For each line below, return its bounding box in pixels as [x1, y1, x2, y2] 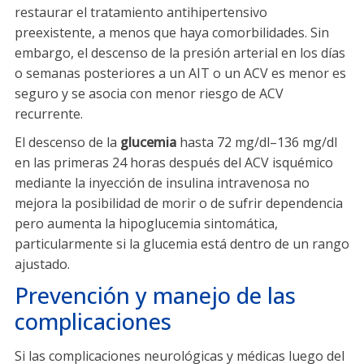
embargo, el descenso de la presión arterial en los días [15, 44, 345, 63]
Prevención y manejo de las [15, 280, 296, 311]
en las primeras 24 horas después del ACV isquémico [15, 154, 333, 172]
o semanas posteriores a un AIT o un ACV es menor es [15, 64, 346, 83]
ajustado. [15, 255, 70, 274]
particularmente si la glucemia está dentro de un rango [15, 235, 349, 253]
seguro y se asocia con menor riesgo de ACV [15, 84, 284, 103]
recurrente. [15, 105, 83, 123]
